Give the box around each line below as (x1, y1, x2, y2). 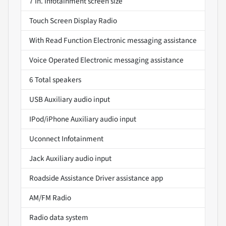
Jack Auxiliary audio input (29, 153, 111, 164)
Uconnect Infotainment (29, 133, 103, 145)
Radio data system (29, 212, 88, 223)
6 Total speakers (29, 74, 81, 86)
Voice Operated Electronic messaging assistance (29, 54, 184, 66)
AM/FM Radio (29, 192, 71, 204)
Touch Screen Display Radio (29, 15, 117, 27)
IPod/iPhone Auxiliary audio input (29, 114, 136, 125)
